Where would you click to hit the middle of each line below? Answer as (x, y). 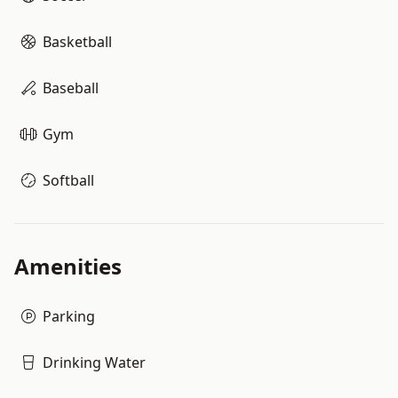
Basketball (77, 42)
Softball (68, 180)
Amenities (68, 266)
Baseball (71, 88)
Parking (69, 316)
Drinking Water (94, 362)
